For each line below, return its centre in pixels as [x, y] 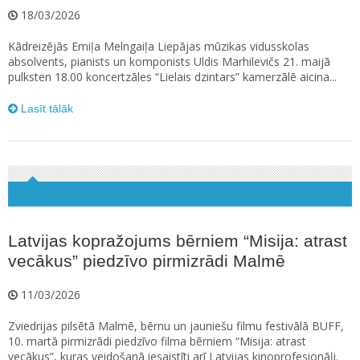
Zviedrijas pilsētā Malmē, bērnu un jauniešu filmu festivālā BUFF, [176, 326]
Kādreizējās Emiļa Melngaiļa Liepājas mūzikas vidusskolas [159, 47]
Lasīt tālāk [45, 109]
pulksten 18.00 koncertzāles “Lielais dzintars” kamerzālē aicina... [172, 77]
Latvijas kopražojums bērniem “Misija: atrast [178, 241]
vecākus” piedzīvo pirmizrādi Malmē [147, 261]
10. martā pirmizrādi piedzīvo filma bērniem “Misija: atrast [157, 342]
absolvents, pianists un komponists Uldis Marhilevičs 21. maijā [169, 62]
